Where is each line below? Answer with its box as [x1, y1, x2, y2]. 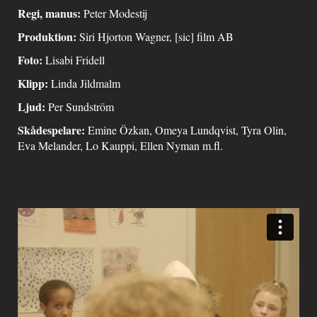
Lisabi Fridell [45, 52, 105, 67]
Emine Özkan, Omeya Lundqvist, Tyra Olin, [85, 122, 287, 137]
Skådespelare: [18, 122, 85, 138]
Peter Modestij [81, 6, 147, 21]
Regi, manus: [18, 5, 81, 21]
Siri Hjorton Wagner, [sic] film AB [79, 29, 234, 44]
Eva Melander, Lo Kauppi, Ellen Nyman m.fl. [18, 138, 223, 153]
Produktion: [18, 28, 79, 45]
